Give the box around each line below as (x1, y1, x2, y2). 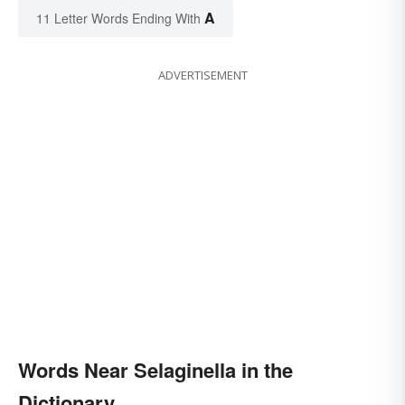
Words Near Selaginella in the (18, 354, 293, 384)
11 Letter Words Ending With (36, 8, 201, 27)
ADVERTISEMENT (157, 66, 248, 83)
